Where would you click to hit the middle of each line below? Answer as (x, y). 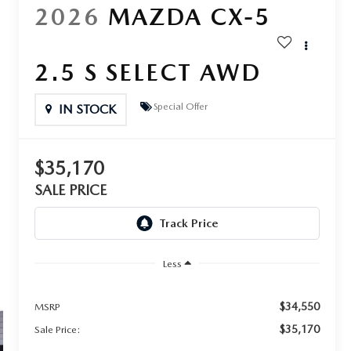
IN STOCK (88, 110)
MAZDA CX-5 (190, 17)
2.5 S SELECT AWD (148, 72)
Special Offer (181, 106)
